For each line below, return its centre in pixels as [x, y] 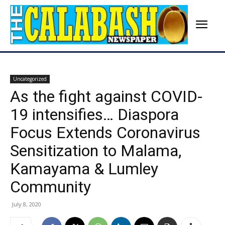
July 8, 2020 [27, 204]
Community [50, 187]
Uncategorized [30, 79]
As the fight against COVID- [106, 97]
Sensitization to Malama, [96, 151]
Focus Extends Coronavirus [105, 133]
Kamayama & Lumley [84, 169]
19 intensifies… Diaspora [94, 115]
